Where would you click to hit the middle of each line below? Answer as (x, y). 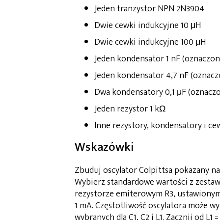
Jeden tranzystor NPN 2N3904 (149, 9)
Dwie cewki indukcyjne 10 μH (148, 26)
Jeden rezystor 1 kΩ (130, 109)
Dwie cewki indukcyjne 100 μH (150, 42)
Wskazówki (104, 147)
